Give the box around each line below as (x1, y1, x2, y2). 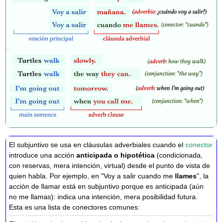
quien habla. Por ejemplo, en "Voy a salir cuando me (9, 171, 175, 180)
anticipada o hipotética (76, 151, 155, 159)
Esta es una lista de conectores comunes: (9, 203, 140, 211)
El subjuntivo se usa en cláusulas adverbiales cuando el (9, 140, 186, 149)
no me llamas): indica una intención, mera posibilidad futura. (9, 192, 198, 201)
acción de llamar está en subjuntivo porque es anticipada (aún (9, 182, 204, 190)
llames (175, 171, 197, 180)
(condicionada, (155, 151, 203, 159)
